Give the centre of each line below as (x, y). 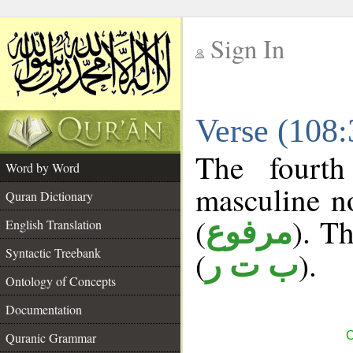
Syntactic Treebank (53, 253)
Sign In (247, 48)
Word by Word (43, 167)
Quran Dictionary (49, 196)
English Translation (54, 224)
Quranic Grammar (51, 338)
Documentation (44, 309)
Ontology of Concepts (61, 281)
